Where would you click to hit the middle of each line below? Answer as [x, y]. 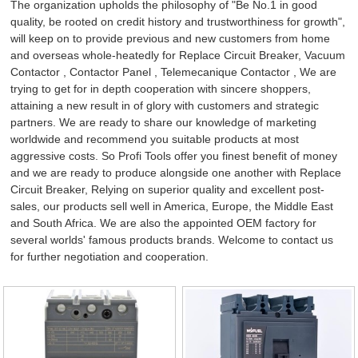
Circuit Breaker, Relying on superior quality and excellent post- [168, 189]
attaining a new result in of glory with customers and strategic [165, 105]
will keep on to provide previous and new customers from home [171, 38]
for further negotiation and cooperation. [110, 257]
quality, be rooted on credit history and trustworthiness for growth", [178, 22]
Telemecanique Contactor [226, 72]
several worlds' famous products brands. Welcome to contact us [172, 240]
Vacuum [325, 55]
